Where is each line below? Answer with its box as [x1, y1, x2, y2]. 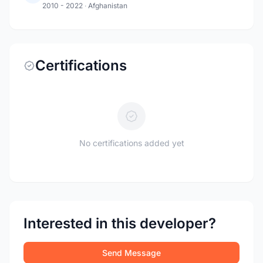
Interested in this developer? [23, 215, 216, 232]
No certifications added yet [79, 138, 184, 148]
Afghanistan [88, 1, 127, 10]
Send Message [102, 248, 161, 258]
